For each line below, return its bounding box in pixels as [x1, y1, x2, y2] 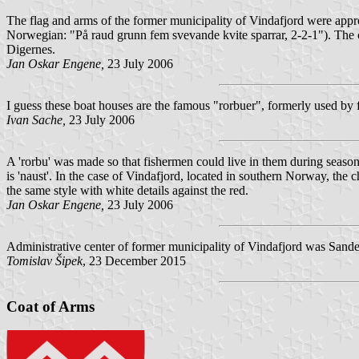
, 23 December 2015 [83, 254, 186, 268]
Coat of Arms [6, 297, 95, 315]
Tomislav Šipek [6, 254, 83, 268]
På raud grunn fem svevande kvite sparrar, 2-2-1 [75, 28, 318, 42]
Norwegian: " [6, 28, 75, 42]
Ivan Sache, [6, 113, 66, 127]
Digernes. [6, 42, 55, 57]
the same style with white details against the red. [6, 184, 248, 198]
